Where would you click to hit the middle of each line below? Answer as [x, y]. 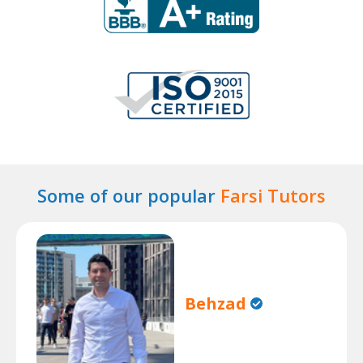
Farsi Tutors [273, 195]
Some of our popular [129, 195]
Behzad [216, 303]
